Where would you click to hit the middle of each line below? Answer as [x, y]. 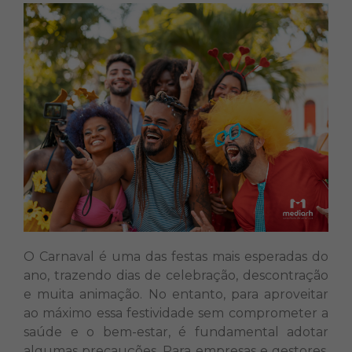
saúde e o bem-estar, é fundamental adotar [176, 332]
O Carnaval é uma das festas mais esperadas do [176, 257]
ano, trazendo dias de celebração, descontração [176, 275]
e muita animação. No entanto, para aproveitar [176, 294]
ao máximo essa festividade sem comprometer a [176, 313]
